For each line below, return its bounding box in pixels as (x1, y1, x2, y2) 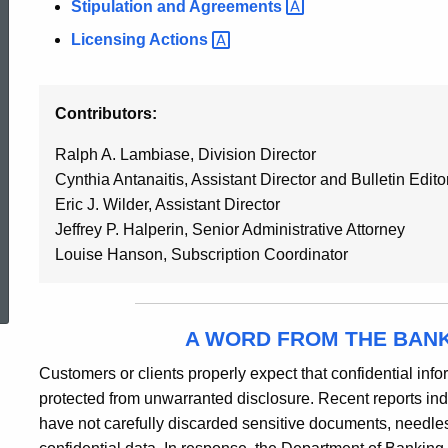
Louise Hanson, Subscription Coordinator (55, 246, 348, 264)
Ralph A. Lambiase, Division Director (55, 146, 316, 164)
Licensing (71, 31, 149, 49)
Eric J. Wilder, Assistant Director (55, 196, 280, 214)
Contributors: (55, 105, 157, 123)
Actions (149, 31, 212, 49)
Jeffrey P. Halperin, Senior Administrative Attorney (55, 221, 405, 239)
